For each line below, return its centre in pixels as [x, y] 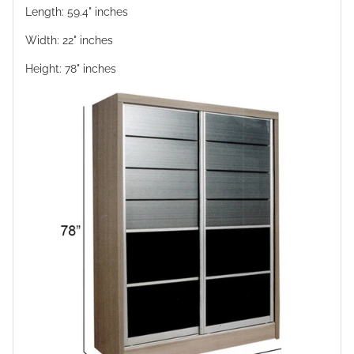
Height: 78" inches [71, 68]
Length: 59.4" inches [77, 11]
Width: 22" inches [69, 40]
